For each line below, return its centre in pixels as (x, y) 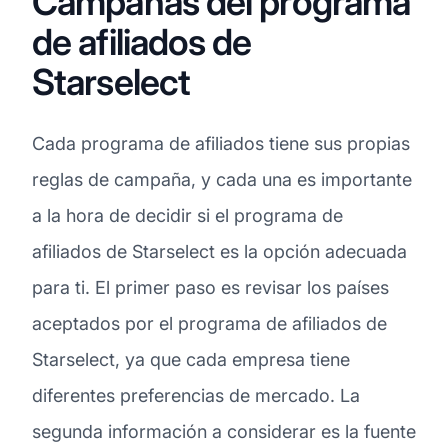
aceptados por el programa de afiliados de (209, 323)
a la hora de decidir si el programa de (187, 215)
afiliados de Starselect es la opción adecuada (219, 251)
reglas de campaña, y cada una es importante (222, 179)
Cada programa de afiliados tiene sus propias (221, 143)
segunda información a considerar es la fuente (224, 431)
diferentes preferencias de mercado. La (196, 395)
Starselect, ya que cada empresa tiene (191, 359)
